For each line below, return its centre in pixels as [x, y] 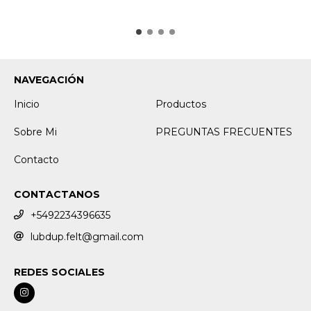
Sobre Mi [35, 132]
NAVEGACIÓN [49, 79]
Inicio [27, 104]
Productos [181, 104]
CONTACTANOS [57, 194]
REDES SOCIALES [59, 272]
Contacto [36, 159]
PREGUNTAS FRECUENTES [224, 132]
